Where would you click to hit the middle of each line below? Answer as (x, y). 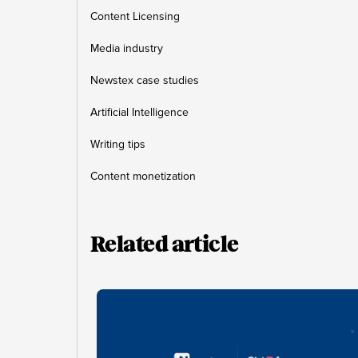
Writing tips (118, 144)
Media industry (127, 48)
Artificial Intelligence (139, 112)
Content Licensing (135, 16)
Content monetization (143, 176)
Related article (165, 244)
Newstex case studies (145, 80)
